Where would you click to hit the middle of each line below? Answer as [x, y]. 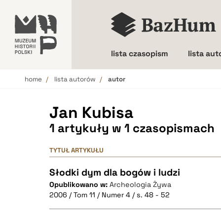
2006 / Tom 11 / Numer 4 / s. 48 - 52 [110, 195]
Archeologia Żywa [140, 184]
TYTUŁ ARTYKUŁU [76, 150]
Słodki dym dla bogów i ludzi [115, 172]
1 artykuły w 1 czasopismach [132, 128]
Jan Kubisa [92, 112]
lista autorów [75, 79]
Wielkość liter [154, 88]
